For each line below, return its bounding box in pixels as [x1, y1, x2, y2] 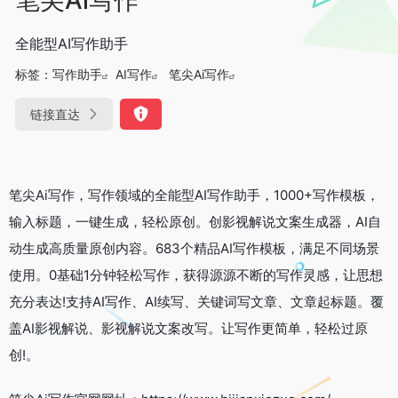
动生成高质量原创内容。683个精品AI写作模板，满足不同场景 [9, 239, 379, 257]
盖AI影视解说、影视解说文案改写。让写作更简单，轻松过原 [9, 319, 368, 337]
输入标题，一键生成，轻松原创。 [9, 212, 209, 230]
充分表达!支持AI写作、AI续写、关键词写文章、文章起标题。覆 [9, 292, 384, 310]
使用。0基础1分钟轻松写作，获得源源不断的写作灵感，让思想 [9, 266, 383, 283]
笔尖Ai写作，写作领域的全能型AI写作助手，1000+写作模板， [9, 186, 379, 203]
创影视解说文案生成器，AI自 [209, 212, 381, 230]
